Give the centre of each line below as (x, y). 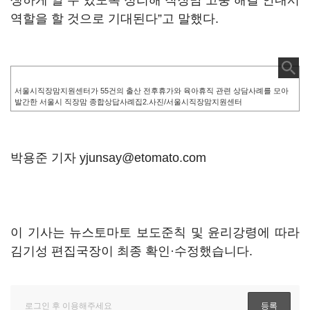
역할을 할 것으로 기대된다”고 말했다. (115, 19)
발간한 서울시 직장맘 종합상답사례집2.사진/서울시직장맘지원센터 (128, 102)
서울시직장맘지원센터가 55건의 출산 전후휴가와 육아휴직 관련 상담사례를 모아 (152, 91)
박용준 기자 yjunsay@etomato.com (108, 158)
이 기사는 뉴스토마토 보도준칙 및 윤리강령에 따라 (155, 232)
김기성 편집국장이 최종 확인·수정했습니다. (131, 251)
